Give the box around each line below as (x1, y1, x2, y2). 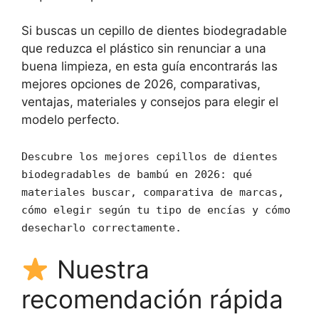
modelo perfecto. (21, 113, 120, 127)
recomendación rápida (21, 284, 283, 314)
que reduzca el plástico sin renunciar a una (21, 41, 266, 56)
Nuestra (49, 254, 150, 284)
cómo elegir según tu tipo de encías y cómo (21, 203, 291, 216)
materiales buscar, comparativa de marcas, (21, 185, 284, 199)
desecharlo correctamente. (21, 221, 182, 234)
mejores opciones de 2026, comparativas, (21, 77, 261, 91)
